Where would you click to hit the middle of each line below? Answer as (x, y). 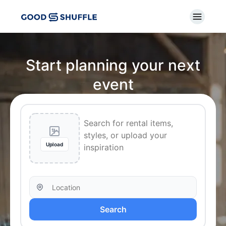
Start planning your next (113, 65)
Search (113, 209)
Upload (54, 144)
